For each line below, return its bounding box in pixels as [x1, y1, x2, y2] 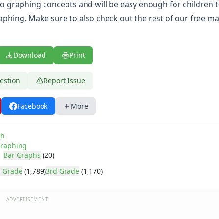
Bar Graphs [3, 151, 41, 160]
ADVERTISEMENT [6, 196, 49, 203]
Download [13, 50, 46, 60]
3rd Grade [46, 166, 79, 175]
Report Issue [44, 76, 85, 85]
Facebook [17, 101, 47, 110]
